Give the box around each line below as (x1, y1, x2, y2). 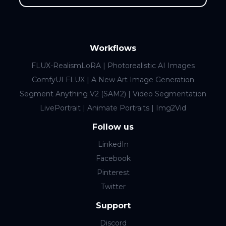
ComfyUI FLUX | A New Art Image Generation (32, 75, 194, 84)
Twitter (100, 182, 126, 191)
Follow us (92, 122, 134, 132)
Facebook (95, 153, 131, 163)
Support (95, 200, 131, 210)
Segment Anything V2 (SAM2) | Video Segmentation (20, 89, 206, 98)
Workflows (90, 43, 136, 53)
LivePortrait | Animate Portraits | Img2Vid (40, 103, 186, 112)
